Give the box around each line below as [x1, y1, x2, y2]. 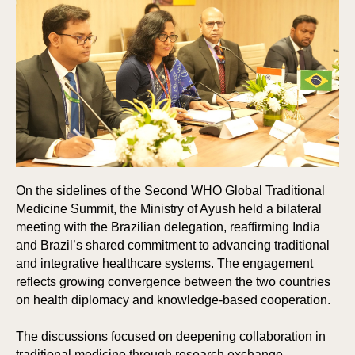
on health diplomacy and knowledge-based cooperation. [16, 293, 330, 307]
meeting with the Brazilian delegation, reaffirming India [16, 220, 320, 235]
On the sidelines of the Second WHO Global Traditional [16, 184, 325, 198]
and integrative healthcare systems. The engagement [16, 257, 313, 271]
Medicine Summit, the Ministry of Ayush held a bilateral [16, 202, 322, 216]
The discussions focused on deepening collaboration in [16, 330, 326, 344]
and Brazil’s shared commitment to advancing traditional [16, 239, 330, 253]
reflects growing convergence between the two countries [16, 275, 330, 289]
